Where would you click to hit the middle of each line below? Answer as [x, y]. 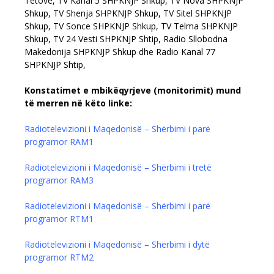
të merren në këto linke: [78, 103]
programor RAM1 [59, 142]
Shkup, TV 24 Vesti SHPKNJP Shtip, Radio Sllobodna [126, 39]
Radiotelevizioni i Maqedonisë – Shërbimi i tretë [118, 168]
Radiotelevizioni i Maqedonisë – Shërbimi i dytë [117, 245]
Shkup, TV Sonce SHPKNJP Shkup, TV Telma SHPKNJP [131, 26]
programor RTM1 [60, 219]
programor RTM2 [59, 257]
